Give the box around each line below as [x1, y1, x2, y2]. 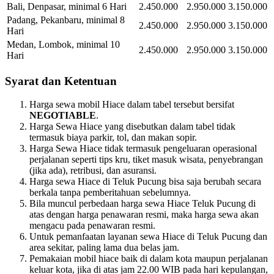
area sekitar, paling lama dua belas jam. [29, 242, 179, 253]
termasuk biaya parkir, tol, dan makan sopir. [29, 132, 197, 143]
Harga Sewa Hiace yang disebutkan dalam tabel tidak [29, 121, 235, 132]
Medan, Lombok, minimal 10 [7, 39, 120, 50]
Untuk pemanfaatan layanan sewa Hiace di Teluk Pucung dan [29, 231, 267, 242]
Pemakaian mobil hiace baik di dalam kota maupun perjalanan [29, 253, 268, 264]
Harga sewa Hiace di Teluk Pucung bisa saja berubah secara [29, 176, 261, 187]
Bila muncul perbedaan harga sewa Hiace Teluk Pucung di [29, 198, 256, 209]
